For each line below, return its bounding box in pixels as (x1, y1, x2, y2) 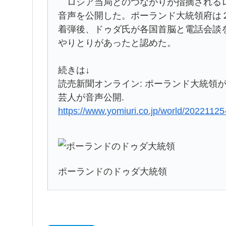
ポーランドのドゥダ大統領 (58, 166, 167, 177)
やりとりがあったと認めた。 (58, 37, 176, 48)
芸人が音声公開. (58, 92, 124, 102)
